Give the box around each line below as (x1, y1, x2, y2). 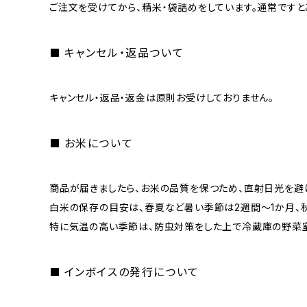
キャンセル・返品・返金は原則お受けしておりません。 (49, 92, 275, 103)
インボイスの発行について (64, 265, 199, 279)
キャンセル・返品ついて (64, 46, 184, 60)
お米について (64, 136, 134, 150)
